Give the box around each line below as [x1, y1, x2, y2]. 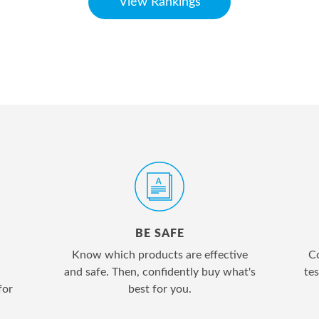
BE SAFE [135, 228, 184, 239]
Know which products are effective [71, 249, 248, 261]
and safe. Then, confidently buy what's [63, 266, 256, 278]
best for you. [127, 283, 192, 295]
